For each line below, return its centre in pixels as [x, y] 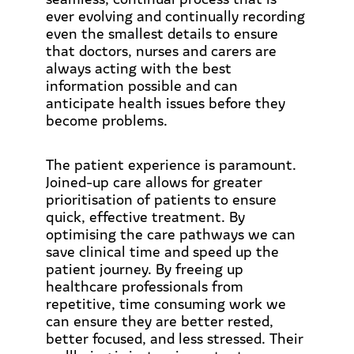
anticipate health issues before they [166, 103]
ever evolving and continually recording [175, 16]
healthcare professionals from [145, 286]
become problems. [107, 120]
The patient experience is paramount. [171, 164]
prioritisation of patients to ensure [161, 199]
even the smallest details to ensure [162, 33]
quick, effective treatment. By [145, 217]
